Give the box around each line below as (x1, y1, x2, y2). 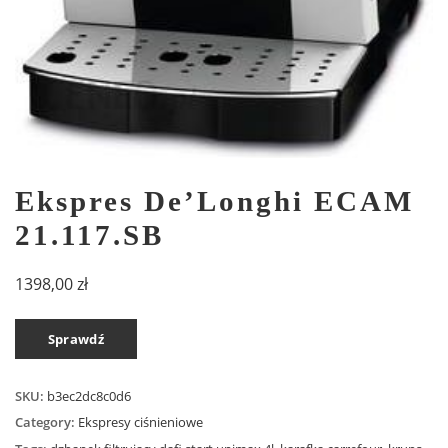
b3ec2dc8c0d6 (47, 387, 131, 406)
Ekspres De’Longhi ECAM (15, 185, 414, 218)
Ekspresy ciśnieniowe (78, 413, 203, 432)
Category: (15, 413, 78, 432)
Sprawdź (47, 329, 105, 348)
